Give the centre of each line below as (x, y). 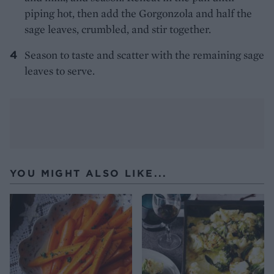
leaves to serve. (60, 70)
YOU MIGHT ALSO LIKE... (89, 173)
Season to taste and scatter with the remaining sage (144, 54)
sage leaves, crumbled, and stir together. (118, 29)
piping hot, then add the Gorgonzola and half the (138, 13)
